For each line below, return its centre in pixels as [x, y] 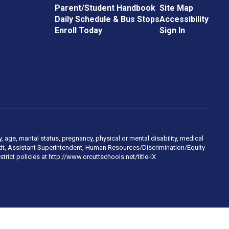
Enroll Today [78, 30]
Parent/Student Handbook [105, 8]
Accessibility [184, 19]
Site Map [176, 8]
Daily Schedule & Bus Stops [107, 19]
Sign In [172, 30]
